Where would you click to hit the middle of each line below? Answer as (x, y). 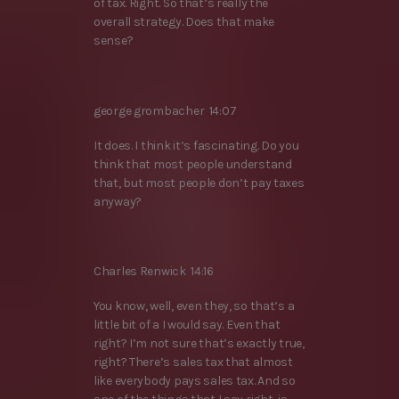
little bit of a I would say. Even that (187, 325)
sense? (114, 41)
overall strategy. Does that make (184, 22)
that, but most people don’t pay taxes (199, 183)
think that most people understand (193, 164)
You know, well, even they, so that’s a (194, 306)
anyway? (118, 201)
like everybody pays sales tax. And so (195, 381)
